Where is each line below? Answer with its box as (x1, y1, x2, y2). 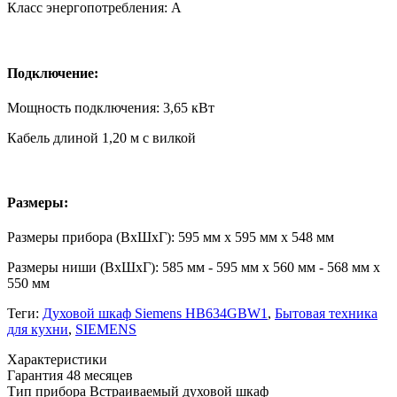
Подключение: (7, 65, 98, 81)
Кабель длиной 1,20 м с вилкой (7, 129, 196, 145)
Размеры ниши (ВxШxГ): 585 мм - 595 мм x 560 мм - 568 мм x (7, 260, 380, 276)
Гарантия (7, 368, 63, 384)
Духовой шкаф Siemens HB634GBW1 (43, 306, 268, 322)
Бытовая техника (275, 306, 378, 322)
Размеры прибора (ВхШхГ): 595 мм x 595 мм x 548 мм (7, 230, 334, 245)
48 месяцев (66, 368, 133, 384)
